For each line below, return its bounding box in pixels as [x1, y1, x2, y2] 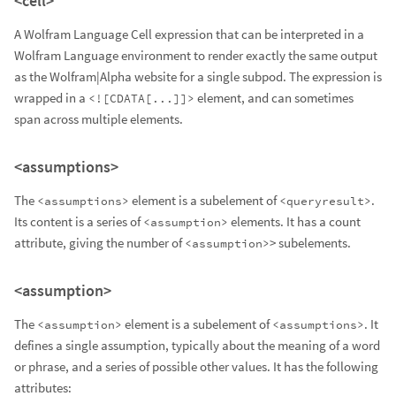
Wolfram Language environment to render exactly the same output [14, 47, 377, 65]
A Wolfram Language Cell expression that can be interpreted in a [14, 26, 364, 43]
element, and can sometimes [194, 89, 354, 107]
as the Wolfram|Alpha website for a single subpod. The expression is [14, 68, 382, 86]
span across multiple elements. [14, 110, 183, 128]
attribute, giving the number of [14, 234, 185, 252]
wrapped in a [14, 89, 88, 107]
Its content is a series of [14, 213, 143, 231]
